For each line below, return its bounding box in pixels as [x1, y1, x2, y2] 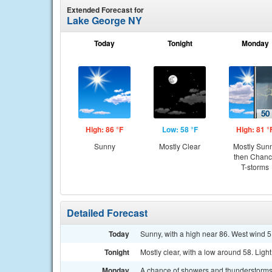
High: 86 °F [86, 124, 123, 135]
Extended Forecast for [67, 4, 144, 15]
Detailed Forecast [67, 206, 148, 220]
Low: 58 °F [161, 124, 198, 135]
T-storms [241, 161, 269, 172]
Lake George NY [67, 13, 142, 27]
